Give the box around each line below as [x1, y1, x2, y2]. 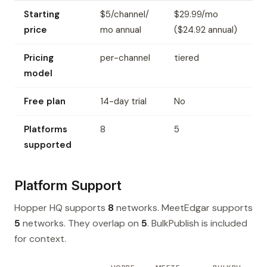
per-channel [100, 52, 150, 64]
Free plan [24, 95, 66, 108]
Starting [24, 8, 60, 21]
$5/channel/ [100, 8, 149, 21]
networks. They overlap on [20, 217, 141, 230]
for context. [14, 232, 66, 246]
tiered [174, 52, 199, 64]
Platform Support [14, 178, 122, 194]
